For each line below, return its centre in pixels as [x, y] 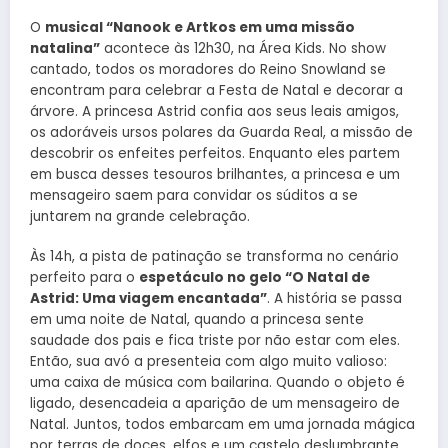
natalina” [65, 49]
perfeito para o [84, 278]
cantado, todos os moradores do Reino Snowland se [208, 70]
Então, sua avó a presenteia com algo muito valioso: [208, 362]
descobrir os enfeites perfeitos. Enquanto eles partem [215, 154]
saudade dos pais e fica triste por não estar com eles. [215, 341]
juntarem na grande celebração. [140, 217]
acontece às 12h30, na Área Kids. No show [243, 49]
